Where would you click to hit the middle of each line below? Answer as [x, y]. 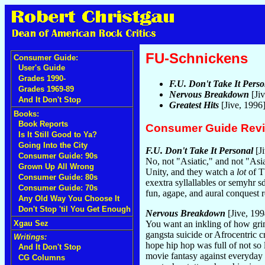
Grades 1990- [42, 78]
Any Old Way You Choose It [69, 198]
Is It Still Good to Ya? [58, 135]
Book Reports [43, 124]
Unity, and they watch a [191, 172]
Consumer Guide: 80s [58, 177]
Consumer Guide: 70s [58, 188]
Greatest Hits [194, 105]
